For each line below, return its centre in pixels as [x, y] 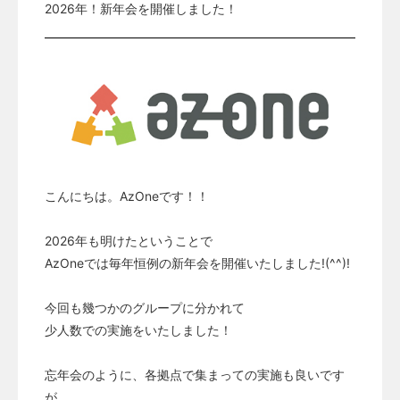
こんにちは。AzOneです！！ [127, 196]
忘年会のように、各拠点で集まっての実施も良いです [195, 375]
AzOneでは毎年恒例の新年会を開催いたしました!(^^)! [197, 263]
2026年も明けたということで [129, 241]
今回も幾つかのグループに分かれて [145, 308]
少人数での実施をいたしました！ [138, 330]
